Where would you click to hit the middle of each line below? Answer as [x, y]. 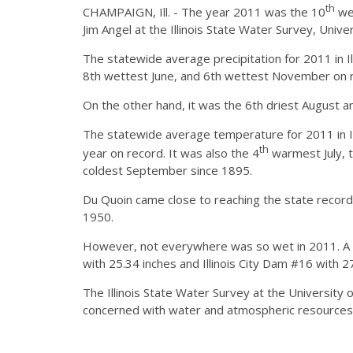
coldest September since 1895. [167, 170]
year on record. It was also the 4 [171, 152]
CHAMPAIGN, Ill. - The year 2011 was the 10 [204, 11]
